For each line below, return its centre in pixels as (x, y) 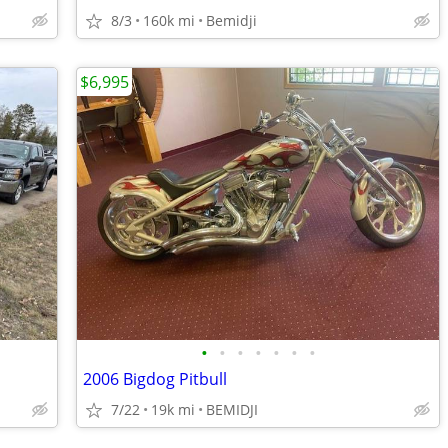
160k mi (169, 20)
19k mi (173, 409)
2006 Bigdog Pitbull (155, 379)
